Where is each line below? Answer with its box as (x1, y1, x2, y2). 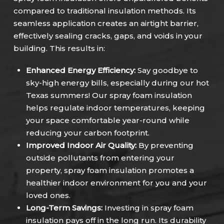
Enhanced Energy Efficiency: (25, 65, 135, 75)
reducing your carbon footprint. (25, 128, 149, 138)
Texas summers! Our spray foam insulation (25, 90, 192, 100)
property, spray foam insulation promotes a (25, 165, 194, 175)
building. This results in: (13, 43, 105, 53)
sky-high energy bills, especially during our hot (25, 78, 209, 88)
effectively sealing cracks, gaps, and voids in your (13, 30, 202, 40)
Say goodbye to (135, 65, 198, 75)
